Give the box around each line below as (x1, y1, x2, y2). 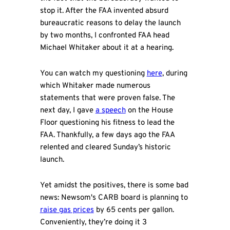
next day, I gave (40, 106, 95, 116)
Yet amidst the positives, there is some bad (40, 181, 188, 191)
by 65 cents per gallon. (93, 205, 174, 216)
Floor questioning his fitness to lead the (40, 118, 175, 128)
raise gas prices (40, 205, 94, 216)
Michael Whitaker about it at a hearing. (40, 43, 174, 53)
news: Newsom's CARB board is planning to (40, 193, 188, 203)
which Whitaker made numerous (40, 81, 150, 91)
